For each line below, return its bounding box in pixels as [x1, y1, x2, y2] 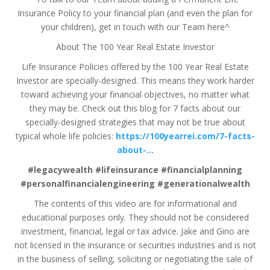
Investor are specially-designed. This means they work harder [16, 74, 254, 86]
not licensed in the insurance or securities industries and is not [14, 239, 256, 251]
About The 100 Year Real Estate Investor [55, 40, 215, 52]
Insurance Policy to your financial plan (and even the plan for [17, 7, 253, 19]
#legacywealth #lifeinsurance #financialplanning [28, 163, 242, 175]
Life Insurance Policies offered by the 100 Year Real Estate [21, 60, 249, 72]
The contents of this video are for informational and [33, 197, 237, 209]
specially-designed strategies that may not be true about [25, 116, 245, 128]
